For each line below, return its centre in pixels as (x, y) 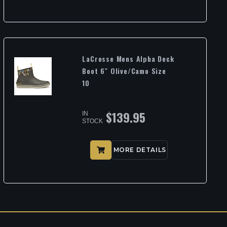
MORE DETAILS (140, 150)
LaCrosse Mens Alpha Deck (128, 59)
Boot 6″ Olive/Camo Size (124, 71)
